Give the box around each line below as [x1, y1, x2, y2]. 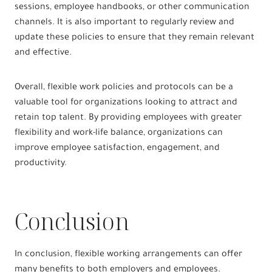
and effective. [15, 48, 72, 58]
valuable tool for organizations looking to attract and [15, 98, 237, 108]
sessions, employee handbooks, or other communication [15, 2, 250, 13]
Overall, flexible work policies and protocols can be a [15, 83, 233, 93]
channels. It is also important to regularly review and [15, 18, 234, 28]
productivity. [15, 158, 67, 169]
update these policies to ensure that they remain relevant [15, 33, 254, 43]
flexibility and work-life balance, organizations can [15, 128, 223, 138]
